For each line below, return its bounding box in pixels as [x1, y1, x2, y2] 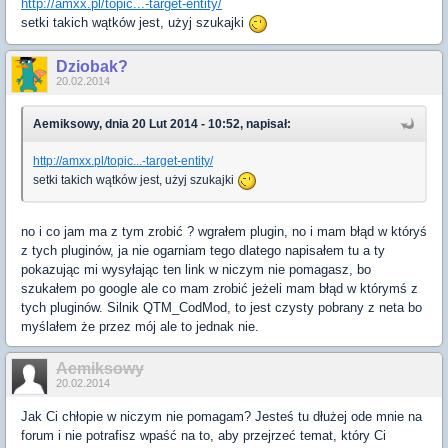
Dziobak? [56, 57, 128, 75]
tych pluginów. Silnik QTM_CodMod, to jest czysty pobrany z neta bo [21, 299, 422, 315]
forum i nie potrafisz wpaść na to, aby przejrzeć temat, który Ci [21, 427, 386, 443]
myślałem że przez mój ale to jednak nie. [21, 318, 259, 334]
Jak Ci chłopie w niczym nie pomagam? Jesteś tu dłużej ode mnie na [21, 408, 422, 424]
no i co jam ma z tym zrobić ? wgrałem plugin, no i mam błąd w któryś [21, 223, 427, 239]
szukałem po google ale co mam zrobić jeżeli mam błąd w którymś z [21, 280, 418, 296]
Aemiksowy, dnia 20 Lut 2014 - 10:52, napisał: [33, 116, 291, 131]
